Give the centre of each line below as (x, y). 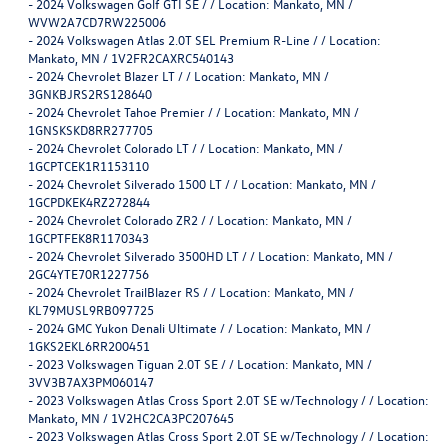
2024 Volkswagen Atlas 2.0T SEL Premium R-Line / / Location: (208, 39)
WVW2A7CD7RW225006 (97, 21)
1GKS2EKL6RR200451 (89, 345)
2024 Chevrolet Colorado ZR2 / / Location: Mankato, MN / (194, 219)
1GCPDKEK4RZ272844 (89, 201)
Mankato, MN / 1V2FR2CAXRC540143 (131, 57)
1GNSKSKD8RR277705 (90, 129)
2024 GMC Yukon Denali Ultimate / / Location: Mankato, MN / (203, 327)
